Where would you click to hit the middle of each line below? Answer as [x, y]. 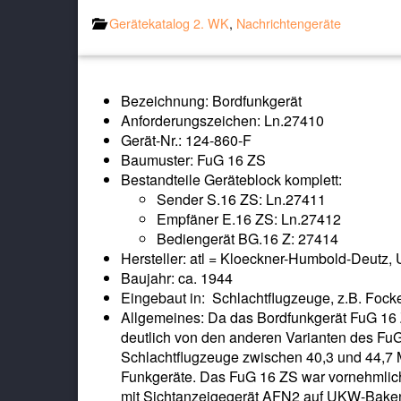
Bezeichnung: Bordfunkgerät [211, 100]
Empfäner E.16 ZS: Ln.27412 [249, 218]
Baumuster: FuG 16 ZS [193, 159]
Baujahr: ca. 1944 [177, 277]
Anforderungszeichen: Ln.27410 [222, 120]
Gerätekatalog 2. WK [169, 22]
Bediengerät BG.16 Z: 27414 [247, 238]
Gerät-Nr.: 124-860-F [186, 140]
